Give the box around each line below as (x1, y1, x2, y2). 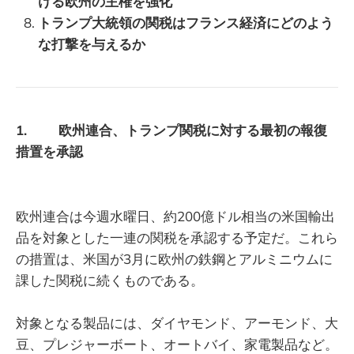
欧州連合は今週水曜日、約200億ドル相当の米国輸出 (16, 207, 335, 224)
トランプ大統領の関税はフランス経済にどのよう (38, 13, 333, 31)
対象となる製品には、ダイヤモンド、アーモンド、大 (16, 314, 338, 331)
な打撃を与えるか (38, 35, 145, 52)
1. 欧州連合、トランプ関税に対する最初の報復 (16, 122, 327, 139)
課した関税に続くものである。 (16, 271, 204, 288)
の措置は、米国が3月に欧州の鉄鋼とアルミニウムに (16, 250, 333, 267)
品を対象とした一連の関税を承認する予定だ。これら (16, 228, 338, 246)
